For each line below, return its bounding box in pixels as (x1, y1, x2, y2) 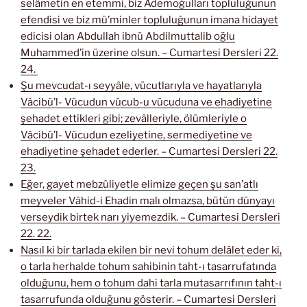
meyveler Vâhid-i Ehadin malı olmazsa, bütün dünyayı (21, 195, 275, 208)
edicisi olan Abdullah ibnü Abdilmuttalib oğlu (21, 30, 235, 43)
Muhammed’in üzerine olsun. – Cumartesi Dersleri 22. (21, 47, 278, 60)
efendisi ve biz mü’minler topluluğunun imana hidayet (21, 14, 278, 27)
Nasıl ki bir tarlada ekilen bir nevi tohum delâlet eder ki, (21, 244, 282, 257)
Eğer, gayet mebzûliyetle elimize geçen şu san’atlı (21, 178, 258, 191)
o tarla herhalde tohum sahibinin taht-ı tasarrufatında (21, 260, 276, 273)
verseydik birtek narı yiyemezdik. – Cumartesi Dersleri (21, 211, 280, 224)
